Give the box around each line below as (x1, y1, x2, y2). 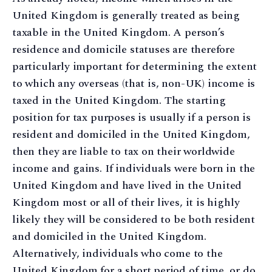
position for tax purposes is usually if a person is (12, 109, 251, 126)
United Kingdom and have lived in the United (12, 177, 242, 194)
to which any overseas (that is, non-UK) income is (12, 75, 256, 92)
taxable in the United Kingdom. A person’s (12, 24, 225, 41)
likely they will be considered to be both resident (12, 211, 256, 228)
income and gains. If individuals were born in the (12, 160, 256, 177)
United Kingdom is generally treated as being (12, 7, 240, 24)
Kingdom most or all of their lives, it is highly (12, 194, 240, 211)
